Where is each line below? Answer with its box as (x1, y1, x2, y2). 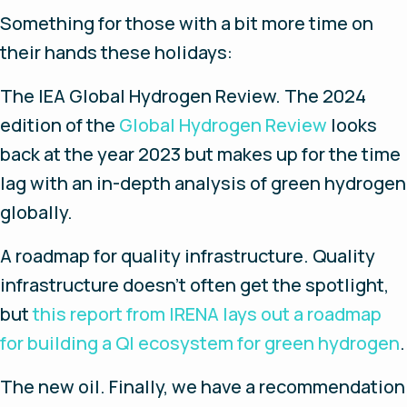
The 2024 (281, 83, 366, 108)
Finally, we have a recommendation (109, 373, 405, 399)
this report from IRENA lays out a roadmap (33, 301, 382, 326)
